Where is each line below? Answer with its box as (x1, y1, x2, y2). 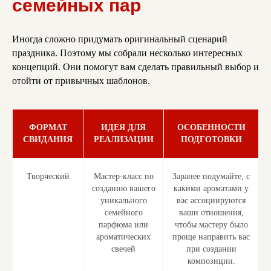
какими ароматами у (174, 184, 249, 194)
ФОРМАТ (28, 123, 67, 132)
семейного (104, 208, 143, 218)
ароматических (96, 232, 151, 242)
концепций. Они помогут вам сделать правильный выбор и (12, 62, 259, 73)
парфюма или (99, 220, 148, 230)
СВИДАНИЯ (23, 135, 73, 145)
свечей (111, 244, 135, 254)
